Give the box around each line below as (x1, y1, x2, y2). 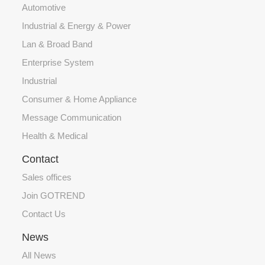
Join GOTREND (22, 190, 86, 201)
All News (22, 250, 57, 260)
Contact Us (22, 208, 66, 219)
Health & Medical (22, 130, 88, 141)
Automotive (22, 2, 66, 12)
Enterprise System (22, 57, 95, 67)
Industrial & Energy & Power (22, 20, 131, 31)
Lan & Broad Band (22, 38, 93, 49)
